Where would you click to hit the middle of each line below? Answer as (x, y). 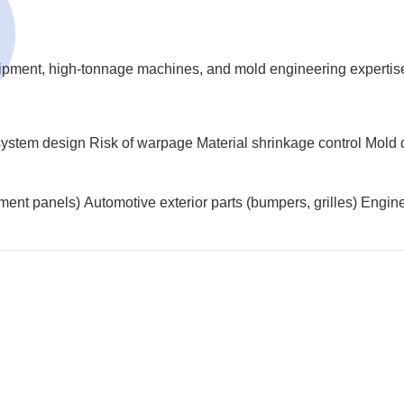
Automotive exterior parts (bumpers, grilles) (221, 202)
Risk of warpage (142, 143)
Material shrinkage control (280, 143)
